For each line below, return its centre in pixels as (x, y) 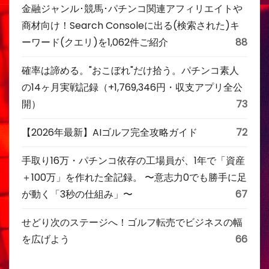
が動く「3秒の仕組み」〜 (77, 194)
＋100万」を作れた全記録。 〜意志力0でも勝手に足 (134, 177)
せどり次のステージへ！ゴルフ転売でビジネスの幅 (132, 222)
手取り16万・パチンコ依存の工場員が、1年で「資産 (133, 161)
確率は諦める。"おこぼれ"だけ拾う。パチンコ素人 (130, 71)
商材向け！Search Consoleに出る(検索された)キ (131, 26)
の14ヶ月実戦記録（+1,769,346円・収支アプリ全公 (132, 87)
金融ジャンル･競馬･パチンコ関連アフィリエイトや (132, 9)
